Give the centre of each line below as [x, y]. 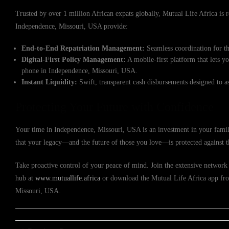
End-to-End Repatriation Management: [83, 48]
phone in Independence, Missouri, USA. [80, 71]
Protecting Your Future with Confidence [114, 107]
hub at [25, 178]
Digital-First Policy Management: [74, 60]
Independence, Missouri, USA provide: [72, 26]
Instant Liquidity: [50, 82]
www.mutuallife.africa [68, 178]
